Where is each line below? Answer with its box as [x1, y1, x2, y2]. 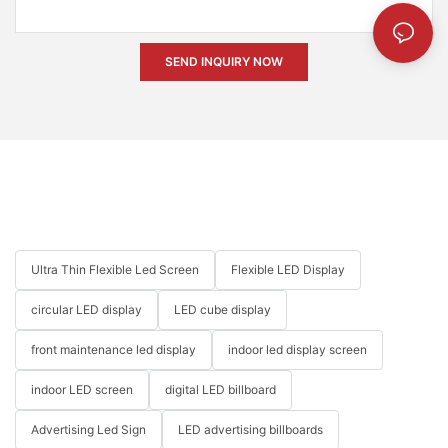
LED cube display [174, 302, 271, 318]
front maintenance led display [31, 342, 196, 358]
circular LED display [31, 302, 142, 318]
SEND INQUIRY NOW [165, 53, 283, 69]
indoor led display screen [228, 342, 367, 358]
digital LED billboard [165, 382, 276, 398]
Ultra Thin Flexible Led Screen [31, 262, 199, 278]
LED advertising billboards [178, 422, 323, 438]
